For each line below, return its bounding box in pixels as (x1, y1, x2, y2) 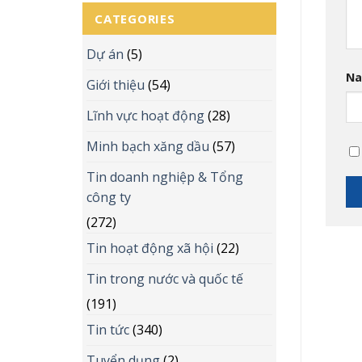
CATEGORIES (95, 11, 175, 27)
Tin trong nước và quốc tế (86, 270, 243, 288)
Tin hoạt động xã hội (86, 239, 213, 257)
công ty (86, 188, 131, 206)
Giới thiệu (86, 76, 145, 94)
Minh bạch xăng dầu (86, 137, 209, 155)
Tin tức (86, 321, 129, 339)
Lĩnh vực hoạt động (86, 107, 204, 124)
